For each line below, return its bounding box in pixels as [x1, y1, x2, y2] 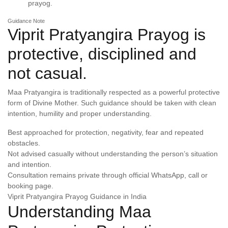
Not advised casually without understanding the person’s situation [8, 150, 218, 158]
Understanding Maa [8, 203, 151, 221]
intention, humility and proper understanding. [8, 109, 152, 118]
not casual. [8, 64, 87, 82]
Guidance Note [8, 18, 45, 24]
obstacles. [8, 139, 40, 147]
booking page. [8, 182, 53, 190]
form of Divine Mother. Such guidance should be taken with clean [8, 99, 216, 107]
